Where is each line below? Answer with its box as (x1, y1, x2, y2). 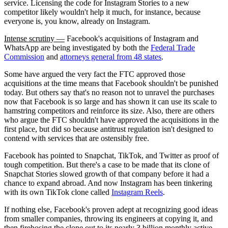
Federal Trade (151, 43, 195, 52)
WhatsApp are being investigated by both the (4, 43, 151, 52)
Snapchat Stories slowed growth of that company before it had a (4, 169, 209, 178)
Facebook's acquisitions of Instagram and (65, 34, 198, 43)
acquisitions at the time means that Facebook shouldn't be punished (4, 78, 218, 88)
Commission (4, 52, 44, 61)
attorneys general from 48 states (60, 52, 161, 61)
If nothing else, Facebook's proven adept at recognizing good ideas (4, 205, 218, 214)
